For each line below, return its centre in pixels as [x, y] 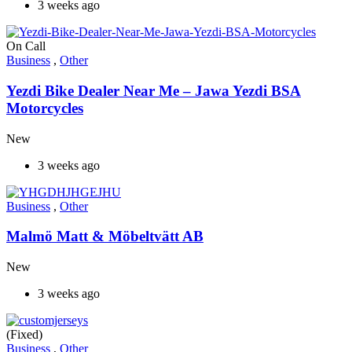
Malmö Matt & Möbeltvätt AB [105, 236]
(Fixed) [24, 335]
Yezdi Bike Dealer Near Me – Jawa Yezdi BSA [154, 91]
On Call [26, 46]
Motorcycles [45, 108]
